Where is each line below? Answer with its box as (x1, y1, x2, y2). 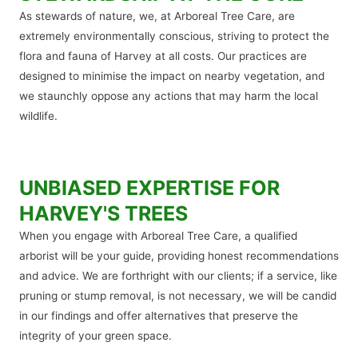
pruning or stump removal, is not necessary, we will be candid (19, 289, 336, 303)
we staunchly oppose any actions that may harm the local (19, 89, 318, 102)
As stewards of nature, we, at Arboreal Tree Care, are (19, 9, 295, 22)
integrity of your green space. (19, 329, 172, 343)
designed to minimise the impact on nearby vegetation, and (19, 69, 324, 82)
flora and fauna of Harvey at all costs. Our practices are (19, 49, 307, 62)
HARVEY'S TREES (19, 201, 188, 226)
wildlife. (19, 109, 58, 122)
